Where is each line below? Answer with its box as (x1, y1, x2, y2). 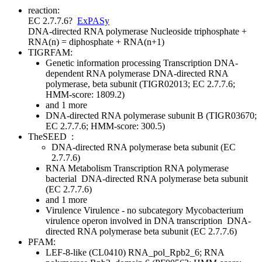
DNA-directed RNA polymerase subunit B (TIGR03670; (46, 111, 257, 121)
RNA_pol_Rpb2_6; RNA (128, 247, 224, 258)
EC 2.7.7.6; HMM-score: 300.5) (46, 121, 165, 132)
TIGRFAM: (28, 47, 73, 58)
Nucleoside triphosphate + (148, 26, 247, 37)
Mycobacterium (183, 205, 243, 216)
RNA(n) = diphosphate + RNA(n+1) (28, 37, 164, 47)
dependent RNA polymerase (46, 68, 150, 79)
